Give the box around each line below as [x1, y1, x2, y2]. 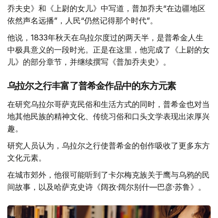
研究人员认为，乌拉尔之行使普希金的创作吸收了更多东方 [7, 141, 210, 151]
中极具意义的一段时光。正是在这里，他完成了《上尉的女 [7, 45, 210, 55]
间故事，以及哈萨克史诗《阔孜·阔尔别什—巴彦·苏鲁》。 [7, 182, 206, 192]
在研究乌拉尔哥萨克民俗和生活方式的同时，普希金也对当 [7, 99, 210, 109]
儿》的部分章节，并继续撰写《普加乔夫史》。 [7, 57, 171, 67]
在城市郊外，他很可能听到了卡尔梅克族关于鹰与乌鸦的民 [7, 170, 210, 180]
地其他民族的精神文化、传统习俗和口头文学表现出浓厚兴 [7, 111, 210, 122]
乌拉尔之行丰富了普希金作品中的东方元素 [7, 80, 176, 92]
